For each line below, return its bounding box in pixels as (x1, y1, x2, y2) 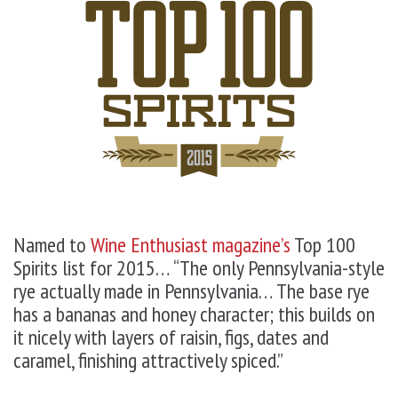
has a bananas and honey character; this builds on (13, 300, 375, 328)
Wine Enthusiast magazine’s (91, 231, 291, 259)
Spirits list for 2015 (13, 254, 155, 282)
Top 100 (294, 231, 355, 259)
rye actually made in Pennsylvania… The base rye (13, 277, 370, 305)
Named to (13, 231, 91, 259)
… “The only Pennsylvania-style (155, 254, 385, 282)
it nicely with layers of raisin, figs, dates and (13, 323, 329, 351)
